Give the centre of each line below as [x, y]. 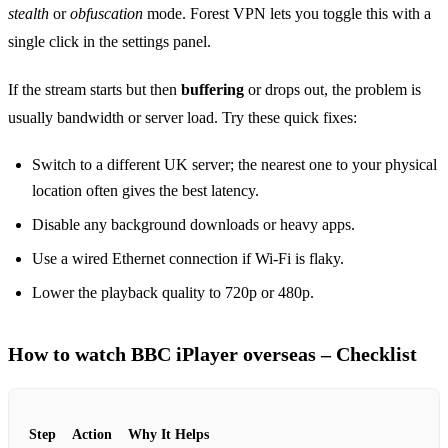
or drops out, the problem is [332, 90]
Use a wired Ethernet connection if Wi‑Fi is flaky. [188, 259]
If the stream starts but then [94, 90]
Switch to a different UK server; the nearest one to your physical [234, 165]
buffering [212, 90]
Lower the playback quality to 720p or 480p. [173, 293]
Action [92, 435]
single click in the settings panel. [109, 42]
